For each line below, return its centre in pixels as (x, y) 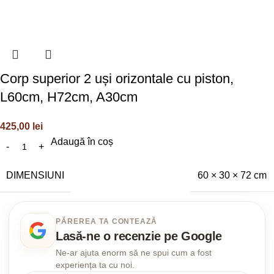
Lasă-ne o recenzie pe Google (139, 236)
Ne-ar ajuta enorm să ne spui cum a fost (134, 252)
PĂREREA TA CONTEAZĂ (107, 221)
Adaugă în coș (82, 141)
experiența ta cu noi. (95, 265)
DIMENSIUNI (35, 175)
